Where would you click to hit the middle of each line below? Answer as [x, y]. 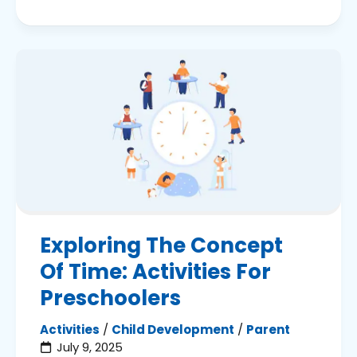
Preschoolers [110, 298]
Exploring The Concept [161, 246]
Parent [268, 330]
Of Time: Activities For [155, 272]
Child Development [173, 330]
